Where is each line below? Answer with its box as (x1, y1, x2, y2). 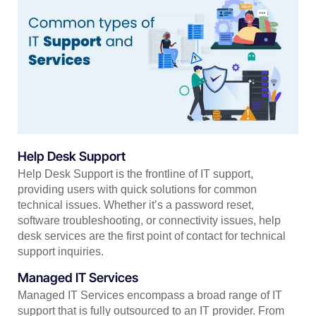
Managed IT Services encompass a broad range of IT (18, 289, 282, 302)
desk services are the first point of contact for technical (18, 230, 286, 243)
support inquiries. (18, 245, 104, 258)
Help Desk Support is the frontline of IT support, (18, 168, 253, 181)
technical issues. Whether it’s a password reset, (18, 199, 254, 212)
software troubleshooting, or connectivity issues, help (18, 214, 281, 227)
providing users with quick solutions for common (18, 183, 257, 196)
